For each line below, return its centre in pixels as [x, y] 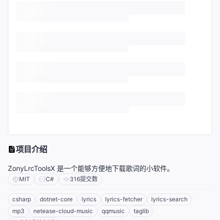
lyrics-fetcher [124, 199]
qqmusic [113, 211]
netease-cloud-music [63, 211]
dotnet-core [56, 199]
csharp [22, 199]
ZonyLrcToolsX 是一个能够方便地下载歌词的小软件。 [91, 168]
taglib [141, 211]
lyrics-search [169, 199]
